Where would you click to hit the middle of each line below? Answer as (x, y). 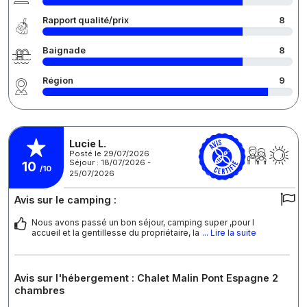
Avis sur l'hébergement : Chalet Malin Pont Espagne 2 (146, 278)
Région (58, 80)
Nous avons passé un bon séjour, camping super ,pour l (143, 222)
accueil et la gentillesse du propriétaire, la (115, 232)
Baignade (64, 50)
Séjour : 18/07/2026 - (110, 162)
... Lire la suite (229, 232)
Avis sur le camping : (65, 199)
